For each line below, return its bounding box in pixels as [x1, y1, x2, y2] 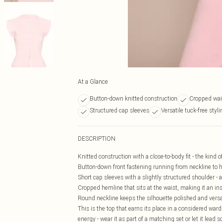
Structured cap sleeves [90, 107, 149, 114]
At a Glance [78, 78, 108, 85]
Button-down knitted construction [90, 95, 177, 102]
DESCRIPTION [78, 135, 115, 142]
